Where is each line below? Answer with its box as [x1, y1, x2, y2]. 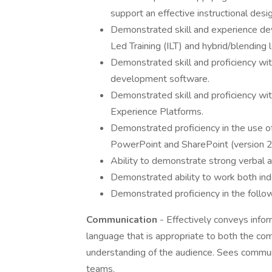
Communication [86, 213, 160, 226]
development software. [110, 72, 209, 86]
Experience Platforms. [110, 105, 203, 118]
